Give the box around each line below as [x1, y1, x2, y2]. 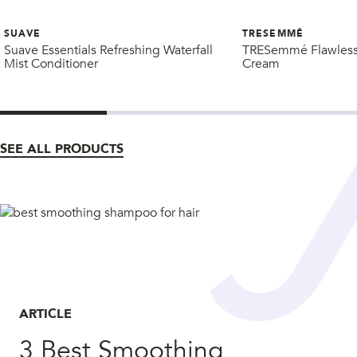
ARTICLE [19, 304, 72, 323]
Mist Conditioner [4, 54, 98, 73]
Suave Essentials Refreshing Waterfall [4, 41, 213, 59]
